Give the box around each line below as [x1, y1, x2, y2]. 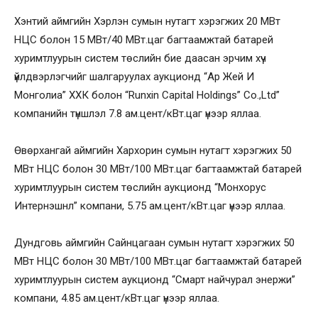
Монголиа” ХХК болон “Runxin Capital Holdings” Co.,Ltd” [14, 88, 280, 102]
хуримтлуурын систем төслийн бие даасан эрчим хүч [14, 51, 266, 65]
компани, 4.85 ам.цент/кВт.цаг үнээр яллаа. [14, 291, 219, 305]
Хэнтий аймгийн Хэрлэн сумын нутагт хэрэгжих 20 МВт [14, 14, 280, 28]
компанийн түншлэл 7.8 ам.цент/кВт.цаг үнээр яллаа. [14, 106, 261, 120]
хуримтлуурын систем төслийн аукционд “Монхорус [14, 180, 266, 194]
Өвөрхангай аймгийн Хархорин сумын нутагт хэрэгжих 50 [14, 143, 292, 157]
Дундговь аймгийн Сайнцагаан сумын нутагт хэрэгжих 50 [14, 236, 295, 249]
